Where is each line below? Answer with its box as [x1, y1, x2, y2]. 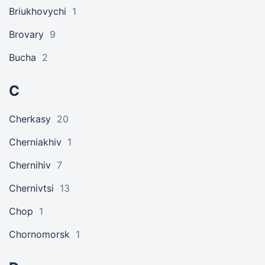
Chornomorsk [9, 228, 70, 240]
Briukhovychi [9, 5, 66, 17]
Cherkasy [9, 113, 51, 125]
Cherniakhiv [9, 136, 62, 148]
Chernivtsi [9, 182, 54, 194]
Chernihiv [9, 159, 51, 171]
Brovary [9, 28, 44, 40]
